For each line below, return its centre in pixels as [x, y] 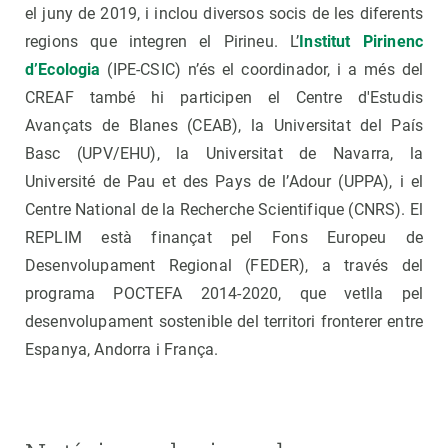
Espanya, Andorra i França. [122, 350]
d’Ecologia [63, 70]
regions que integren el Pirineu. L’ [162, 42]
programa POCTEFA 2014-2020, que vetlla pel [224, 294]
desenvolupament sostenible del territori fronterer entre [224, 322]
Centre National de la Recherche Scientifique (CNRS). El [224, 210]
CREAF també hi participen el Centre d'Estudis [224, 98]
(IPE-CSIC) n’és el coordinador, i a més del [261, 70]
